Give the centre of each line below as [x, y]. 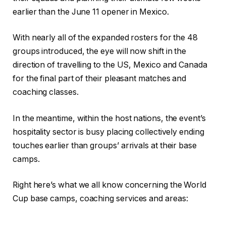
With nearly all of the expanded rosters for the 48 [105, 38]
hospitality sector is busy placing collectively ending [108, 132]
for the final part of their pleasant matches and [100, 79]
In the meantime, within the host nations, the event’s [109, 118]
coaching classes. [46, 92]
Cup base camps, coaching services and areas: [100, 199]
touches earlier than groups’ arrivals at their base [105, 145]
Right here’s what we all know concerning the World [110, 185]
